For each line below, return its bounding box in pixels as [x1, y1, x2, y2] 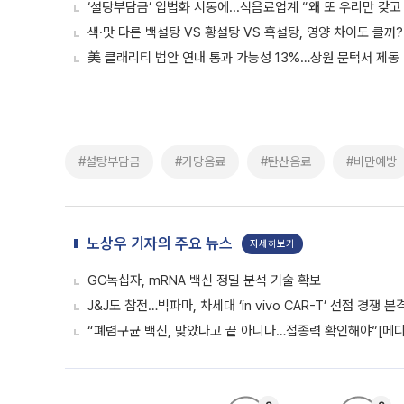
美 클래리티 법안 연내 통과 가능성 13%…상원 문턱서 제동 [87, 50, 399, 66]
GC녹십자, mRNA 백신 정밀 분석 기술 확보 [87, 272, 321, 289]
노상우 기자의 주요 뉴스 [87, 234, 233, 252]
